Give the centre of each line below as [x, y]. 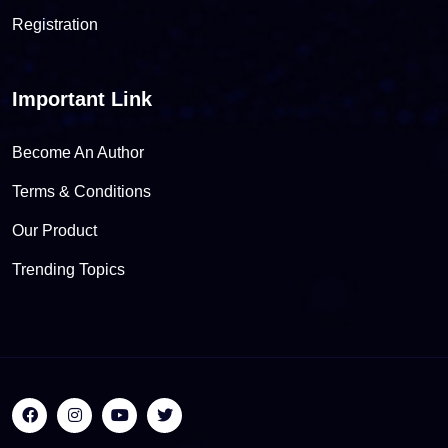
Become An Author [78, 153]
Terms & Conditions [81, 192]
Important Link [82, 99]
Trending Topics [68, 270]
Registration [55, 25]
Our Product [54, 231]
